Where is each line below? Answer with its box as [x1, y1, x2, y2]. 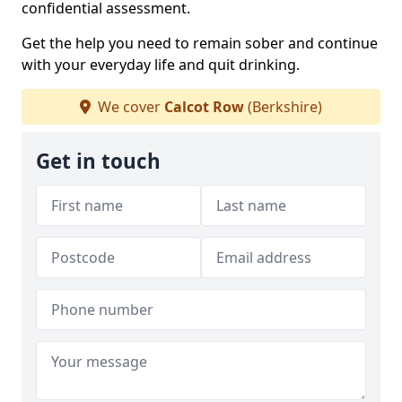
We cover [94, 97, 164, 118]
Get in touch [36, 147, 161, 176]
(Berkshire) [244, 97, 322, 118]
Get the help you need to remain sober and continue [22, 33, 378, 54]
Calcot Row [164, 97, 244, 118]
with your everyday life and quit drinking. [22, 55, 300, 75]
